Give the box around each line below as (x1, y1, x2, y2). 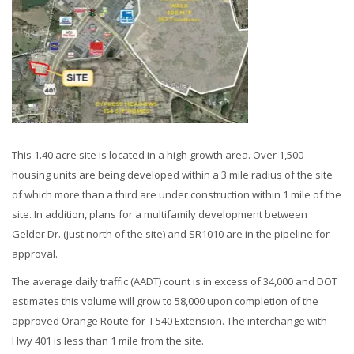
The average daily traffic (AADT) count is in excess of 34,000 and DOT (12, 273, 337, 288)
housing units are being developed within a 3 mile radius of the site (12, 167, 333, 182)
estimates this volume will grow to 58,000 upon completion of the (12, 293, 318, 308)
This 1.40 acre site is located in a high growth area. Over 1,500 (12, 147, 303, 162)
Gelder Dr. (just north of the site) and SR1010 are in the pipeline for (12, 226, 330, 241)
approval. (12, 246, 58, 261)
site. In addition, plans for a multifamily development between (12, 206, 307, 221)
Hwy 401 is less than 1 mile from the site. (12, 333, 204, 348)
